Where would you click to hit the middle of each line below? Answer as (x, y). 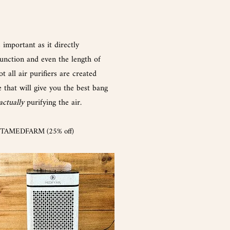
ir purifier (38, 74)
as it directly (57, 45)
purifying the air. (53, 103)
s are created (75, 74)
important (19, 45)
